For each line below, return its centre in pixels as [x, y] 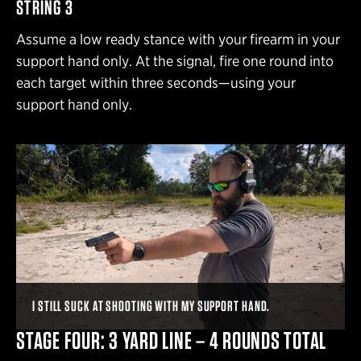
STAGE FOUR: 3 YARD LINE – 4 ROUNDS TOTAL [171, 340]
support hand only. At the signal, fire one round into [175, 60]
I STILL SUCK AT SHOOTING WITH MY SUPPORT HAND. [151, 305]
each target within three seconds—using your [156, 82]
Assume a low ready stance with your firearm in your [178, 39]
